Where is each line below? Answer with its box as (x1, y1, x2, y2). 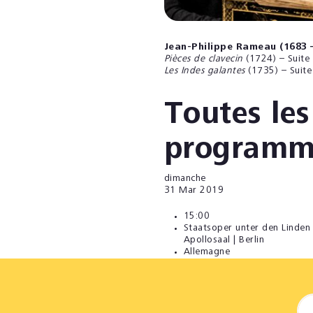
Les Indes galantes (163, 66, 245, 76)
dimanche (163, 173, 206, 184)
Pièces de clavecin (163, 54, 246, 64)
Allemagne (183, 247, 230, 257)
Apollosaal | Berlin (183, 235, 264, 245)
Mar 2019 (179, 185, 224, 196)
